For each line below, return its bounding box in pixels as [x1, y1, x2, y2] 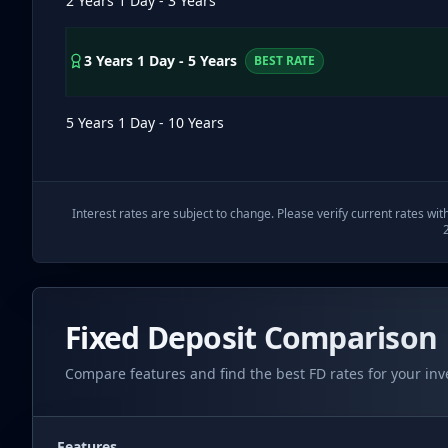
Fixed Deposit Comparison [65, 317, 437, 358]
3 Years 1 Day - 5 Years [84, 51, 237, 70]
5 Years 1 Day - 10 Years [66, 113, 224, 132]
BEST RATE [254, 52, 315, 69]
